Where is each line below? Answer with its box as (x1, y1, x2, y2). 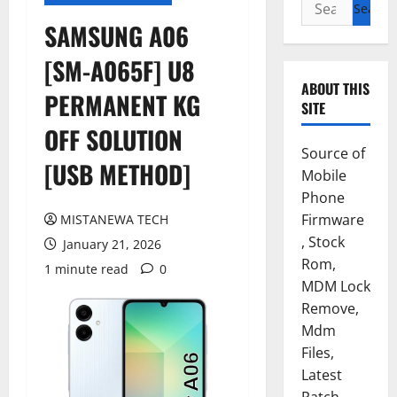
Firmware (300, 210, 364, 230)
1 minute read (44, 261, 128, 277)
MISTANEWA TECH (60, 211, 168, 228)
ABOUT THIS (300, 78, 370, 99)
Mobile (300, 166, 346, 185)
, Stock (300, 232, 345, 252)
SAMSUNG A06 (44, 18, 189, 54)
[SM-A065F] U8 (44, 52, 195, 89)
